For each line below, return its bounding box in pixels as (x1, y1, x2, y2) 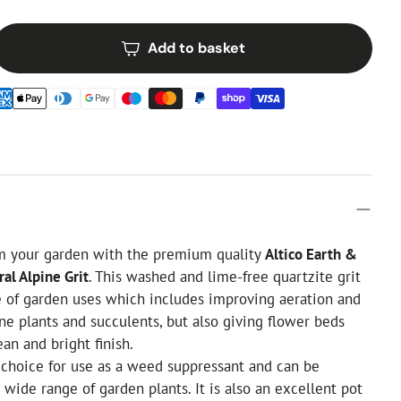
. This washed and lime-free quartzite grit (89, 267, 362, 287)
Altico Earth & (265, 244, 358, 265)
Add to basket (147, 38, 245, 58)
